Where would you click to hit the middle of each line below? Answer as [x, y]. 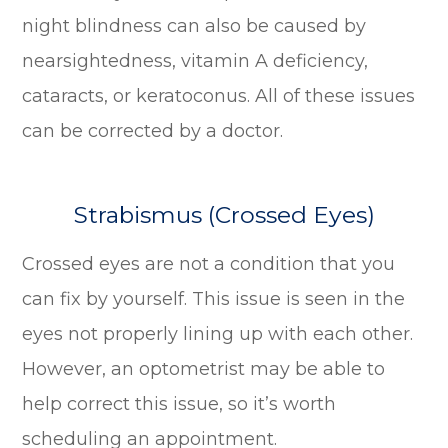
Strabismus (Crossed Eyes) [224, 214]
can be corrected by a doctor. [153, 130]
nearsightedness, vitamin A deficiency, [195, 60]
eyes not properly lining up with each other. [218, 333]
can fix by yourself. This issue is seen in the [214, 298]
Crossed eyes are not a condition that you [209, 263]
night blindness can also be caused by [194, 25]
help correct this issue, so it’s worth [179, 403]
